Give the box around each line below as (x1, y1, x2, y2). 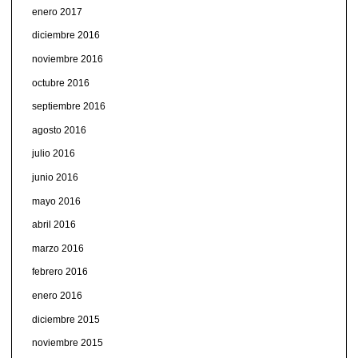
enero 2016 (31, 289, 82, 301)
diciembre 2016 (31, 30, 100, 42)
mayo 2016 (31, 195, 81, 207)
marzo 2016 (31, 242, 84, 254)
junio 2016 (31, 172, 78, 183)
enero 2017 (31, 6, 82, 18)
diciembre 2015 (31, 313, 100, 325)
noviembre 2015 (31, 337, 103, 349)
